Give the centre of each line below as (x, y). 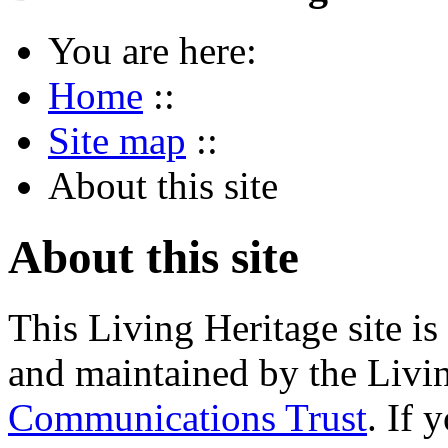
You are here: (152, 51)
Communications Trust (187, 418)
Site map (117, 141)
